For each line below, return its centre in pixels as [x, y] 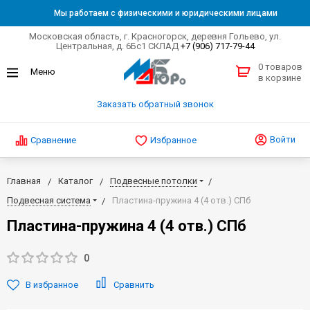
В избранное [52, 284]
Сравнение [53, 140]
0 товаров [280, 67]
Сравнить [134, 284]
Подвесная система [49, 200]
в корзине [280, 78]
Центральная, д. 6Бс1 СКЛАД [118, 46]
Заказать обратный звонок [155, 104]
